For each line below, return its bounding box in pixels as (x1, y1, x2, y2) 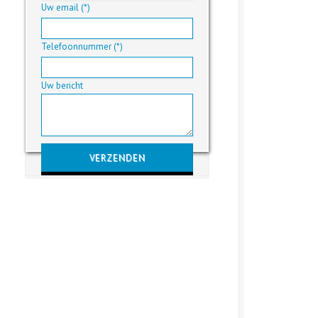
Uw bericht (41, 79, 83, 92)
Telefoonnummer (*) (41, 40, 123, 53)
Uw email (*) (41, 1, 90, 13)
